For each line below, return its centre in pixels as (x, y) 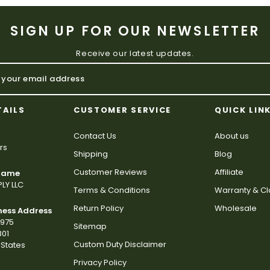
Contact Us (95, 136)
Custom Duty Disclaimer (120, 244)
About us (232, 136)
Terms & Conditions (112, 190)
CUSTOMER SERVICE (123, 110)
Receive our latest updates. (135, 53)
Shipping (91, 154)
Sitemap (90, 226)
